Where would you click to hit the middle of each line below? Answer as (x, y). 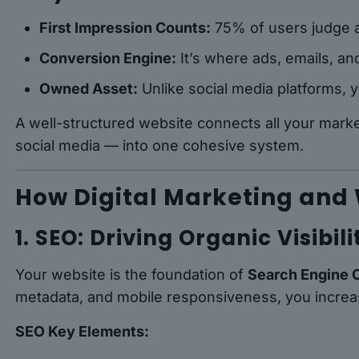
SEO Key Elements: (83, 332)
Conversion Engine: (108, 58)
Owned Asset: (89, 89)
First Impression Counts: (125, 28)
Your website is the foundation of (132, 275)
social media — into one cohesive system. (160, 146)
